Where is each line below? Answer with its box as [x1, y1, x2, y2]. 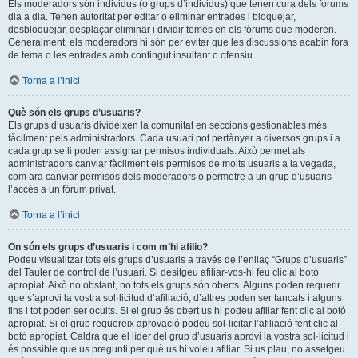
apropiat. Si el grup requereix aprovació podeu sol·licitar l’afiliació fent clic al [8, 317, 338, 329]
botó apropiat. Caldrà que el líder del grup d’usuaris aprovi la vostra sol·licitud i [8, 330, 349, 342]
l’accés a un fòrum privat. [8, 183, 116, 195]
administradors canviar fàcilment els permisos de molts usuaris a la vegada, [8, 157, 336, 169]
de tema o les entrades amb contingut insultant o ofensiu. [8, 49, 255, 61]
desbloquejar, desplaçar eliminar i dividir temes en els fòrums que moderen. [8, 23, 336, 35]
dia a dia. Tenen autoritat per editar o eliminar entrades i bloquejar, [8, 10, 296, 22]
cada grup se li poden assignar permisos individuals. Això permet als [8, 145, 305, 157]
